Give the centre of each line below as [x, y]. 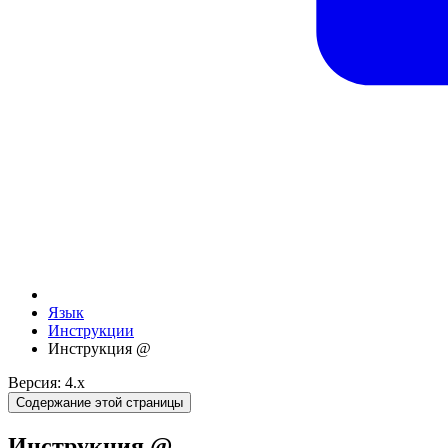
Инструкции [91, 330]
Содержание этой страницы [99, 402]
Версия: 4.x [46, 382]
